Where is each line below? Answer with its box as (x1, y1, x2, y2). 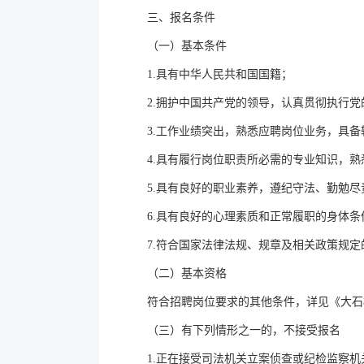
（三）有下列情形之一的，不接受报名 (147, 324, 340, 336)
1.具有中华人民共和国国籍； (147, 68, 292, 80)
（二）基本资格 (147, 267, 227, 279)
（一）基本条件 (147, 40, 227, 52)
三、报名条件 (147, 11, 215, 24)
